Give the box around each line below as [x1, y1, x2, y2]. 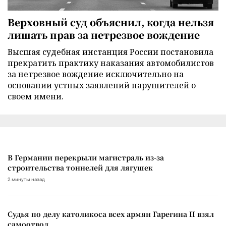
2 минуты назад [8, 177, 45, 183]
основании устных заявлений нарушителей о [8, 80, 196, 91]
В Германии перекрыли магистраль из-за [8, 152, 164, 163]
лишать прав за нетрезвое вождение [8, 28, 200, 42]
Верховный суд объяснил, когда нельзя [8, 15, 214, 29]
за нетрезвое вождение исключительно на [8, 69, 184, 80]
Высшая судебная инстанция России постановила [8, 46, 213, 58]
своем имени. [8, 91, 64, 102]
